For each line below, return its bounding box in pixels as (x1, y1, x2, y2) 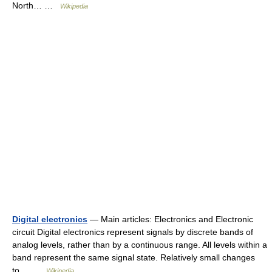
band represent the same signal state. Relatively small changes (12, 253, 255, 262)
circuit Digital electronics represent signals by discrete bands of (12, 227, 253, 237)
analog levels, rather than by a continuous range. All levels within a (12, 240, 267, 250)
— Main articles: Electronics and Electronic (87, 214, 253, 224)
